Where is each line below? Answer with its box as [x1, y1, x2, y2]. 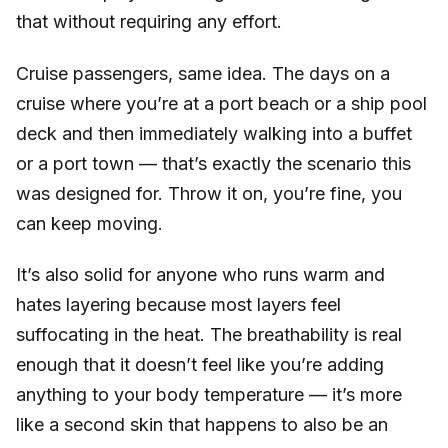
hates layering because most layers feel [16, 294, 341, 316]
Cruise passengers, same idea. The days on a [16, 62, 390, 84]
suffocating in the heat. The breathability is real [16, 324, 402, 346]
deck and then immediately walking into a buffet [16, 122, 412, 144]
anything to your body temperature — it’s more [16, 384, 402, 406]
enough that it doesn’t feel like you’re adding [16, 354, 384, 376]
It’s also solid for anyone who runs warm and [16, 264, 385, 286]
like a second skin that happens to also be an [16, 414, 388, 436]
